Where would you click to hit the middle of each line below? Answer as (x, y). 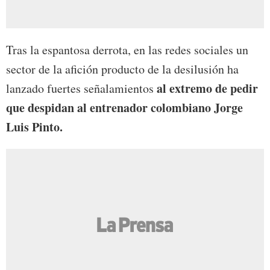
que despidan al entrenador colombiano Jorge (124, 108)
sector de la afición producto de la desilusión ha (122, 69)
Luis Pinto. (34, 127)
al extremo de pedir (207, 89)
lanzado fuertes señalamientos (81, 89)
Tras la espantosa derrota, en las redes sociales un (127, 50)
